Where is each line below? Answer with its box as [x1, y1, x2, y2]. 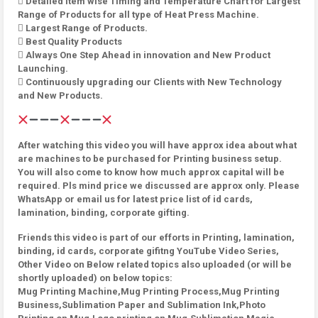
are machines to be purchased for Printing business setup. [18, 153, 282, 164]
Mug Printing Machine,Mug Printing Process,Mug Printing [18, 286, 280, 297]
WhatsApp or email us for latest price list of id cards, [18, 194, 253, 204]
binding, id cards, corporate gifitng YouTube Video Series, [18, 246, 279, 256]
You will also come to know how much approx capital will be [18, 167, 285, 177]
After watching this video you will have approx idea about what [18, 140, 297, 150]
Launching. [18, 63, 68, 74]
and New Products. [18, 90, 103, 101]
